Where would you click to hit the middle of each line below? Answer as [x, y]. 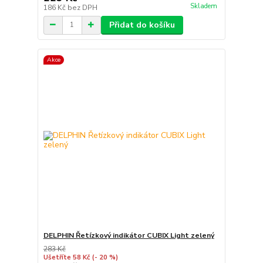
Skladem [203, 6]
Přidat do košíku [142, 25]
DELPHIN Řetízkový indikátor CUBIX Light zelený [129, 236]
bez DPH [82, 7]
